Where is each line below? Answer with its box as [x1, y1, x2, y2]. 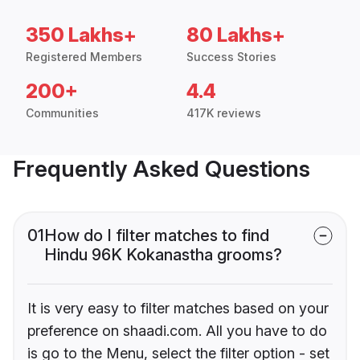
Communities [26, 106, 99, 121]
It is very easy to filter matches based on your [27, 300, 329, 317]
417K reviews [186, 106, 261, 121]
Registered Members [26, 50, 142, 64]
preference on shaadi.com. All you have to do [27, 322, 327, 340]
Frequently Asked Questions [13, 155, 310, 183]
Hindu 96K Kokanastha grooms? [44, 245, 282, 265]
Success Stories [186, 50, 276, 64]
